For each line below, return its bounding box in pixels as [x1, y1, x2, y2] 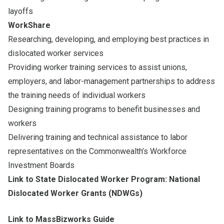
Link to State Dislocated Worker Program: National [8, 174, 200, 184]
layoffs [8, 6, 33, 16]
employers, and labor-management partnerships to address [8, 76, 215, 86]
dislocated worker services [8, 48, 103, 58]
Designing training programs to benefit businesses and [8, 104, 200, 114]
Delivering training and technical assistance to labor [8, 132, 187, 142]
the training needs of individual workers [8, 90, 149, 100]
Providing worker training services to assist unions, [8, 62, 187, 72]
